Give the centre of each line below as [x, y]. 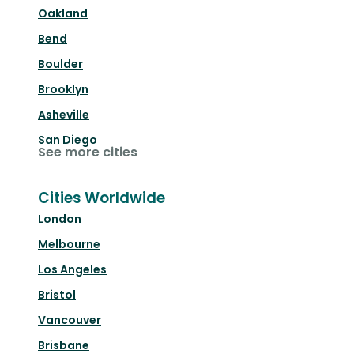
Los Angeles [72, 270]
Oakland [63, 14]
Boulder [60, 64]
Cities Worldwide [102, 198]
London [60, 219]
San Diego [68, 140]
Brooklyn [63, 90]
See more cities [88, 153]
